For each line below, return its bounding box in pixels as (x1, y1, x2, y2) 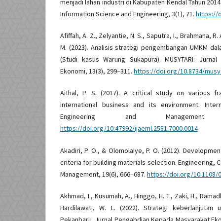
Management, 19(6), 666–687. (60, 169, 147, 179)
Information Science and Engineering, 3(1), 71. (60, 9, 196, 19)
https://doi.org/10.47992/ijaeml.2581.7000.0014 (60, 124, 198, 133)
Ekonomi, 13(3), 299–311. (60, 67, 134, 76)
